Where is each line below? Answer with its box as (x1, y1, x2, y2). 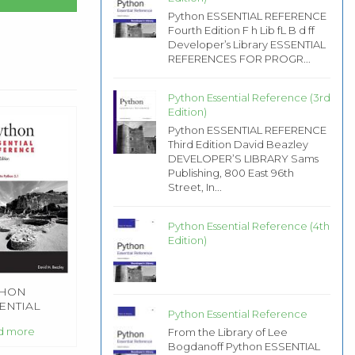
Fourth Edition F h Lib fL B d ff (167, 23, 315, 36)
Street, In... (167, 180, 222, 193)
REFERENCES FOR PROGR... (167, 52, 311, 65)
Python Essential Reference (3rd (167, 90, 330, 104)
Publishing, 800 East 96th (167, 166, 294, 179)
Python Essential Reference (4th (167, 219, 330, 232)
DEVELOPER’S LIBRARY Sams (167, 151, 319, 165)
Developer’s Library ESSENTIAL (167, 37, 326, 51)
